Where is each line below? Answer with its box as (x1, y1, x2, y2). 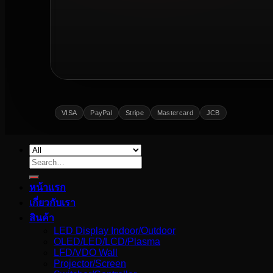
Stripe (126, 109, 144, 117)
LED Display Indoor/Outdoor (54, 225, 175, 236)
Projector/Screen (54, 258, 126, 269)
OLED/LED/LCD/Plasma (54, 236, 160, 247)
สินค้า (29, 213, 54, 224)
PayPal (90, 109, 113, 117)
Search (29, 155, 60, 166)
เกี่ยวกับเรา (29, 197, 76, 208)
